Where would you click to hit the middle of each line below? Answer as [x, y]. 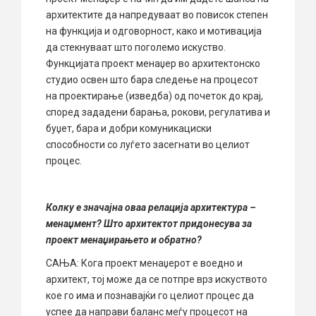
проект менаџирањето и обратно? [125, 239]
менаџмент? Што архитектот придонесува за [149, 223]
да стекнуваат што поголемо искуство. [136, 47]
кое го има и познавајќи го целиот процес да [150, 295]
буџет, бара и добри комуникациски [129, 128]
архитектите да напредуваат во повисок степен [157, 14]
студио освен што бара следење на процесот [152, 79]
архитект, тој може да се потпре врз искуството [157, 279]
